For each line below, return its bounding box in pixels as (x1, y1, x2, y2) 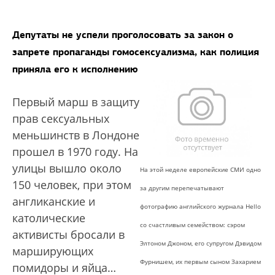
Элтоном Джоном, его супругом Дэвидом (140, 239, 261, 248)
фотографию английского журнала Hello (140, 202, 261, 211)
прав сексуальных (12, 111, 109, 126)
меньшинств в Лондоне (12, 128, 139, 142)
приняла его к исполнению (12, 63, 138, 76)
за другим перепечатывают (140, 184, 224, 193)
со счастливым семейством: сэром (140, 220, 245, 230)
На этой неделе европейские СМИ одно (140, 165, 261, 174)
